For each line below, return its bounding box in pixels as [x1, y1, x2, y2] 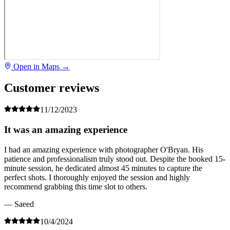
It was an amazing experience [4, 124, 127, 136]
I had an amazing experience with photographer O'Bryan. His [4, 145, 203, 154]
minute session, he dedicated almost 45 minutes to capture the [4, 163, 202, 172]
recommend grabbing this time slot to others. [4, 182, 147, 191]
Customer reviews [4, 81, 99, 95]
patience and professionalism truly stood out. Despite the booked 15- [4, 154, 225, 163]
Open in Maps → [11, 62, 70, 71]
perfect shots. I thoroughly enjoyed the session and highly [4, 172, 190, 182]
